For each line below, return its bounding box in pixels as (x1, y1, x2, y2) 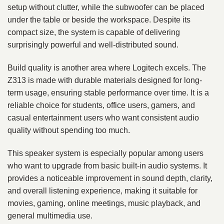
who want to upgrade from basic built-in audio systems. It (7, 161, 207, 170)
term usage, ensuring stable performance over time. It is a (7, 88, 209, 97)
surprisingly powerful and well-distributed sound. (7, 40, 178, 49)
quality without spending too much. (7, 126, 130, 135)
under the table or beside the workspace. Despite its (7, 15, 190, 24)
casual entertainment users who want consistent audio (7, 113, 199, 122)
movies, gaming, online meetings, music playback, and (7, 199, 200, 208)
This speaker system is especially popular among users (7, 149, 203, 158)
